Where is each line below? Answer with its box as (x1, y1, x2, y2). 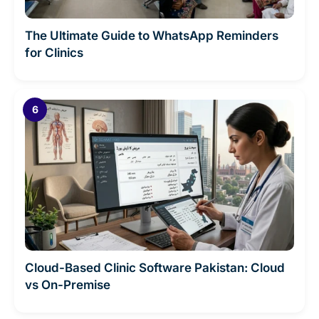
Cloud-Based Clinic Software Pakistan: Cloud (25, 261, 285, 276)
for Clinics (25, 45, 83, 60)
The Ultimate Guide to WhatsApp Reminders (25, 28, 278, 43)
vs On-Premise (25, 278, 110, 293)
